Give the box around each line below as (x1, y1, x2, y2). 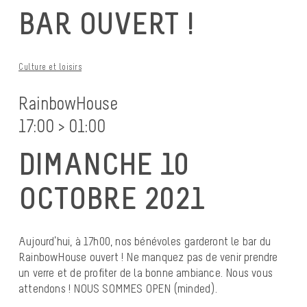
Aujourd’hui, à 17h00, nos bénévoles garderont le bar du (19, 233, 271, 249)
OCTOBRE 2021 (19, 178, 204, 217)
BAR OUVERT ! (19, 4, 194, 43)
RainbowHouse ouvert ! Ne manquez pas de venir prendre (19, 249, 278, 265)
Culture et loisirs (19, 62, 82, 73)
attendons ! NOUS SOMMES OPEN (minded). (19, 280, 218, 296)
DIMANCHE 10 (19, 144, 189, 183)
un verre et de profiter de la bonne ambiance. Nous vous (19, 265, 273, 280)
